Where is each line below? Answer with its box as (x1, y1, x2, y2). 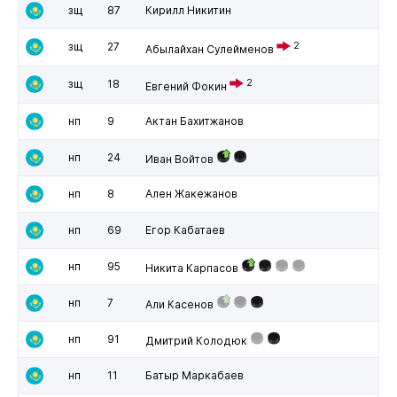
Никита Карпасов (144, 261, 238, 275)
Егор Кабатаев (144, 222, 225, 237)
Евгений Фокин (144, 79, 227, 93)
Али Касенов (144, 297, 214, 311)
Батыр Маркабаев (144, 368, 244, 382)
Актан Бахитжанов (144, 113, 244, 128)
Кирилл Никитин (144, 3, 231, 17)
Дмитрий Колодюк (144, 333, 247, 347)
